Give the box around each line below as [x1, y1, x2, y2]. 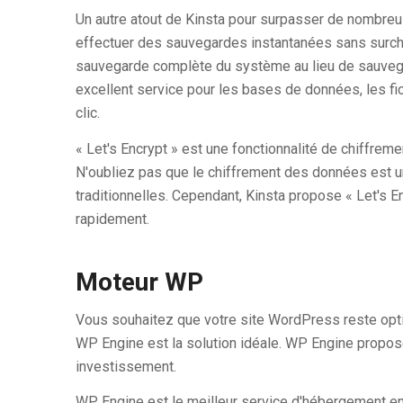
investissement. [75, 357, 176, 375]
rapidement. [75, 210, 149, 228]
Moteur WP [75, 266, 203, 297]
